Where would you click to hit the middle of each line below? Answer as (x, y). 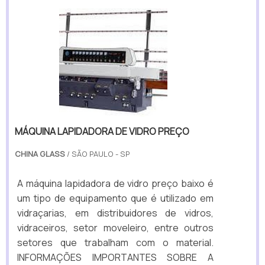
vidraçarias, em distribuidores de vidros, (115, 213)
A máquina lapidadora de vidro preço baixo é (115, 184)
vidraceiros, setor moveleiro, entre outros (115, 228)
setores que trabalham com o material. (115, 243)
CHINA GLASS (40, 154)
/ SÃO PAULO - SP (98, 154)
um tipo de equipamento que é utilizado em (115, 198)
